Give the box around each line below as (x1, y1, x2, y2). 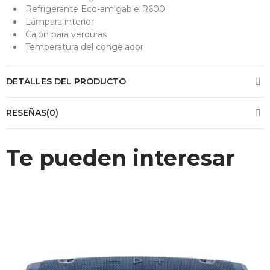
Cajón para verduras (25, 29, 107, 40)
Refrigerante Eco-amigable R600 (25, 4, 165, 15)
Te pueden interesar (6, 145, 235, 172)
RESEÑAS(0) (6, 107, 58, 119)
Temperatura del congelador (25, 42, 143, 53)
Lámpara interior (25, 16, 94, 28)
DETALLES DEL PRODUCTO (6, 76, 126, 87)
